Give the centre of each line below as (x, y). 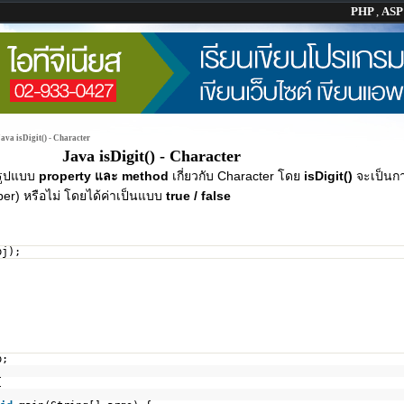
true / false (198, 196)
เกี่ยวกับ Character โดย (236, 176)
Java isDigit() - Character (151, 156)
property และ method (104, 176)
